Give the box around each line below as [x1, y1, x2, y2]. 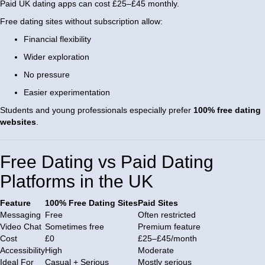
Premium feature [138, 222, 201, 232]
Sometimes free [45, 222, 104, 232]
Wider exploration [24, 52, 89, 62]
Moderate [138, 245, 174, 256]
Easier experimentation [24, 88, 110, 98]
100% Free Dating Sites [45, 198, 138, 208]
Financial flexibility [24, 34, 91, 44]
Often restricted [138, 210, 196, 220]
